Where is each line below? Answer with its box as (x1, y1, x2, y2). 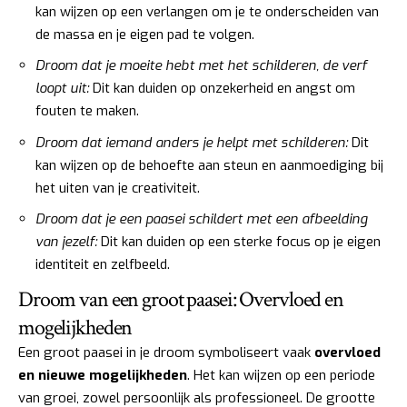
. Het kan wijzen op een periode (187, 365, 375, 384)
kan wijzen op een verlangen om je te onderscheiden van (35, 2, 379, 21)
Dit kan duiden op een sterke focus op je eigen (97, 233, 381, 252)
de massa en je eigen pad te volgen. (35, 25, 254, 44)
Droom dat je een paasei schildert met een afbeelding (35, 210, 367, 229)
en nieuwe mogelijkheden (18, 365, 187, 384)
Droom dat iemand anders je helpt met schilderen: (35, 133, 348, 152)
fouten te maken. (35, 102, 139, 121)
